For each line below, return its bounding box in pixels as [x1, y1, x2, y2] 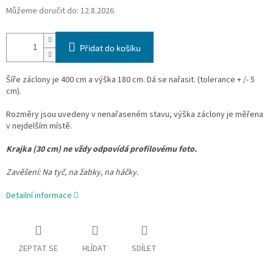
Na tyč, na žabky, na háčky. [42, 166, 138, 179]
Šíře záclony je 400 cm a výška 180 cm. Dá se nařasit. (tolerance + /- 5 [6, 74, 255, 87]
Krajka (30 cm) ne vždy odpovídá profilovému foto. [6, 143, 197, 156]
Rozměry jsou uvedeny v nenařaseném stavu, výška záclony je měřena [6, 108, 263, 121]
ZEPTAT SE [18, 243, 58, 255]
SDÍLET [132, 243, 157, 255]
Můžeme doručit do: [6, 5, 79, 18]
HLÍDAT [82, 243, 107, 255]
